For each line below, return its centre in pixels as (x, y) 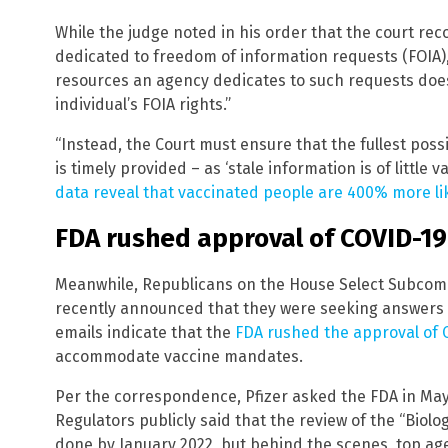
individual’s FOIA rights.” (143, 105)
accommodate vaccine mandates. (179, 356)
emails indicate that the (145, 332)
